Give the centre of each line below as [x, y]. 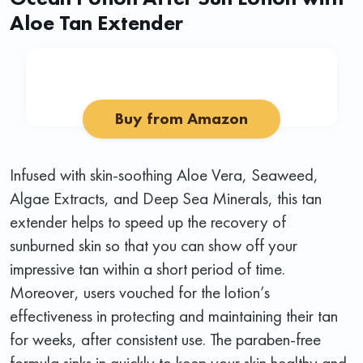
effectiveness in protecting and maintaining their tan [174, 315]
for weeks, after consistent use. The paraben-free [165, 339]
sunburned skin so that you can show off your [154, 245]
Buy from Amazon [181, 118]
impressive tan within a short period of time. [147, 268]
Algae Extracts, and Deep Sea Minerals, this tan [166, 198]
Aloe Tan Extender [96, 22]
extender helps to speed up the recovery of [148, 221]
